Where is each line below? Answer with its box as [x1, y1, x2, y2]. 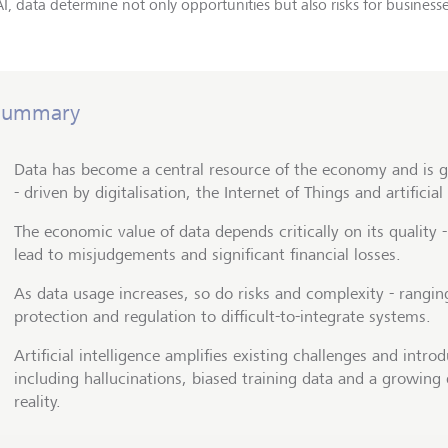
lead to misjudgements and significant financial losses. [14, 244, 401, 264]
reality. [14, 391, 61, 411]
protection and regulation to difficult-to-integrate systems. [14, 306, 431, 326]
